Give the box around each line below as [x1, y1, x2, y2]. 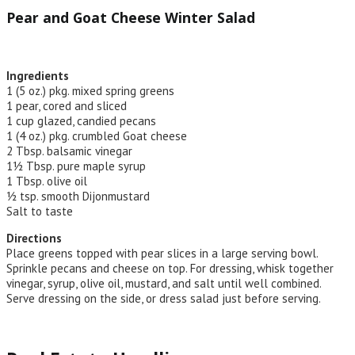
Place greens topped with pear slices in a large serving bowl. [6, 245, 318, 261]
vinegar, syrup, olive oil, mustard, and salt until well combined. [6, 275, 321, 291]
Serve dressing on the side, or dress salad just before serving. [6, 290, 321, 306]
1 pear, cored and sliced [6, 97, 127, 113]
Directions [6, 230, 62, 246]
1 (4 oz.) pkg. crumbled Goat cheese [6, 128, 187, 143]
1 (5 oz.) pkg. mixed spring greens [6, 82, 174, 98]
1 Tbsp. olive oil [6, 173, 87, 189]
